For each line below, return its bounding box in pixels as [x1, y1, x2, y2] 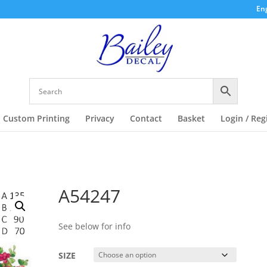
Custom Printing [2, 113, 70, 124]
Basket [177, 113, 205, 124]
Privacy [85, 113, 114, 124]
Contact [129, 113, 162, 124]
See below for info [58, 221, 131, 232]
